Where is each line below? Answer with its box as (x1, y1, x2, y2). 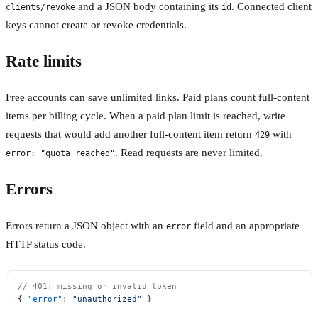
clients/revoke (6, 2, 75, 12)
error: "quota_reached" (6, 148, 115, 159)
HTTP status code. (6, 238, 86, 250)
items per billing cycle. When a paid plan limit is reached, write (6, 110, 285, 122)
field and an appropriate (191, 219, 300, 231)
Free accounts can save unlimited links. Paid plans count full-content (6, 92, 309, 104)
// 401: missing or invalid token (18, 280, 177, 291)
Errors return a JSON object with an (6, 219, 166, 231)
